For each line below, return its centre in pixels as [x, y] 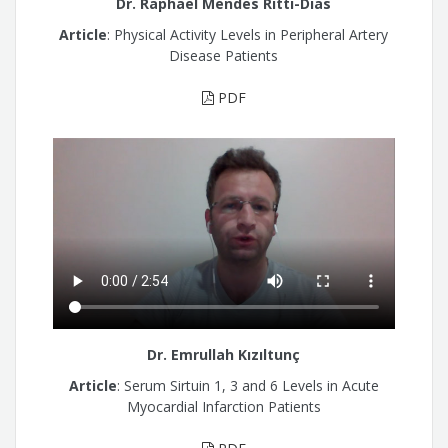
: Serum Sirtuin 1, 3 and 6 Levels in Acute [247, 385]
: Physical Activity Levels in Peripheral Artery [248, 34]
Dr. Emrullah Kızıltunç [224, 355]
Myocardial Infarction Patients [223, 406]
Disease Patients [224, 55]
